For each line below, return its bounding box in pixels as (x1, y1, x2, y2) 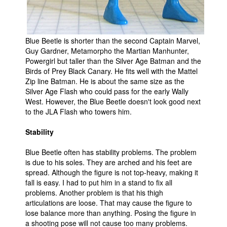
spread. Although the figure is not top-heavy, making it (25, 167, 198, 177)
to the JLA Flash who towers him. (25, 106, 132, 117)
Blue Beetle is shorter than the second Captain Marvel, (25, 35, 200, 46)
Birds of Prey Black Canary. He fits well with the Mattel (25, 66, 198, 76)
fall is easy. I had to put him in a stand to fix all (25, 177, 172, 187)
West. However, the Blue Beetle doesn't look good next (25, 96, 201, 106)
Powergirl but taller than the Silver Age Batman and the (25, 56, 201, 66)
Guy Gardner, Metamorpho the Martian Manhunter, (25, 46, 189, 56)
